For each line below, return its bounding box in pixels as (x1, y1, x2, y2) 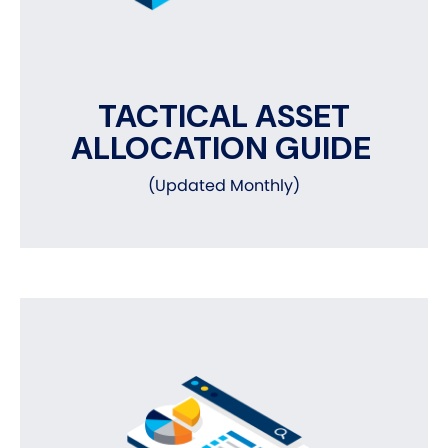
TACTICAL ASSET (98, 95, 350, 138)
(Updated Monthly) (148, 174, 300, 198)
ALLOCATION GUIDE (70, 127, 378, 170)
